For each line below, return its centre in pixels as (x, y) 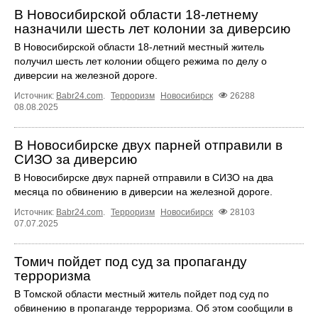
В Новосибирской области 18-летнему (136, 15)
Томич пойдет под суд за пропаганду (131, 262)
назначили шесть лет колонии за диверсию (152, 29)
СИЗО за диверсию (76, 160)
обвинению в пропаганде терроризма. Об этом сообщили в (153, 308)
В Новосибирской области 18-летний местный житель (139, 47)
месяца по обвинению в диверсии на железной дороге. (143, 192)
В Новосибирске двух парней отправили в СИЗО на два (144, 178)
